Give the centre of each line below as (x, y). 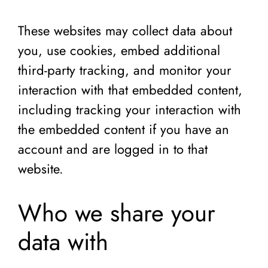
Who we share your (117, 213)
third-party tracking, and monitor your (125, 70)
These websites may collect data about (125, 30)
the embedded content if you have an (124, 129)
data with (63, 241)
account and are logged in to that (113, 149)
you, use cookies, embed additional (119, 50)
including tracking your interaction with (130, 109)
